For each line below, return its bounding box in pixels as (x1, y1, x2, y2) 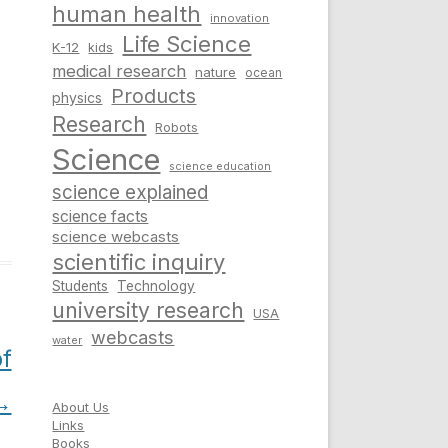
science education (169, 160, 272, 174)
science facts (52, 207, 149, 227)
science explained (52, 181, 209, 205)
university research (52, 297, 245, 324)
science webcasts (52, 227, 180, 247)
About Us (52, 399, 110, 416)
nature (195, 64, 237, 81)
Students (52, 278, 109, 295)
